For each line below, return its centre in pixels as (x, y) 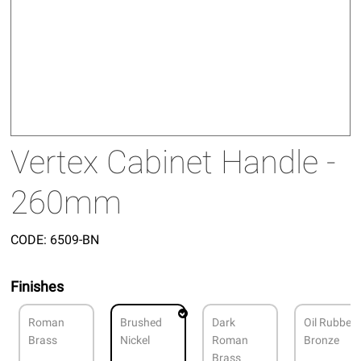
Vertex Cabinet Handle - (174, 163)
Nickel (135, 340)
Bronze (322, 340)
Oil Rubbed (331, 323)
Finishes (37, 287)
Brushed (141, 323)
